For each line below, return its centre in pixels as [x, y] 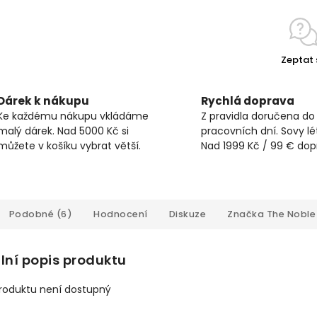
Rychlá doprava [248, 101]
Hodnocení [121, 214]
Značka [246, 214]
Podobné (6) [40, 214]
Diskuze [187, 214]
